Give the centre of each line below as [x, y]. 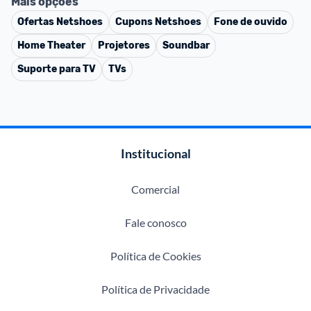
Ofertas [37, 22]
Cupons [135, 22]
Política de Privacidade [155, 289]
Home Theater [51, 45]
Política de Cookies [155, 256]
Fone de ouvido [251, 22]
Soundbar [186, 45]
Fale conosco [155, 222]
